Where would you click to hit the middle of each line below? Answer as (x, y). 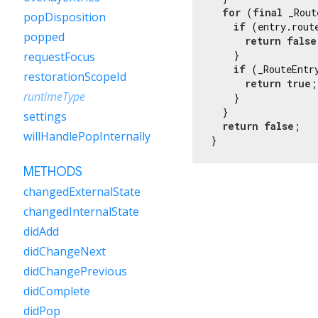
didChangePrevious (75, 271)
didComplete (57, 291)
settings (45, 116)
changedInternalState (81, 212)
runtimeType (54, 97)
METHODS (53, 172)
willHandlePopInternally (87, 136)
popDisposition (65, 17)
